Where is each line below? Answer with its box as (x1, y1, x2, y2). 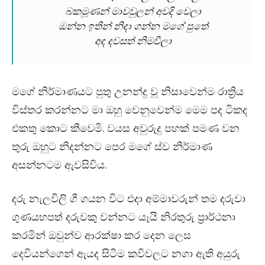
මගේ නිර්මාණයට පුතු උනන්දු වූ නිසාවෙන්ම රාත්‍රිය (12, 84, 244, 99)
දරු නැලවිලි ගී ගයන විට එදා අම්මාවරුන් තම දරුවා (12, 191, 245, 206)
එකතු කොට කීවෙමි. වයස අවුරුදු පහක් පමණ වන (12, 121, 240, 136)
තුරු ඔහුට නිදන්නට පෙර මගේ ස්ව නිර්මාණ (12, 139, 212, 154)
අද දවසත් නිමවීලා (95, 35, 172, 47)
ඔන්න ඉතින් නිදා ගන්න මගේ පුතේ (58, 20, 208, 33)
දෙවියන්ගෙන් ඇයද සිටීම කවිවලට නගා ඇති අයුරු (12, 246, 240, 261)
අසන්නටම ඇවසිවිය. (12, 157, 106, 173)
